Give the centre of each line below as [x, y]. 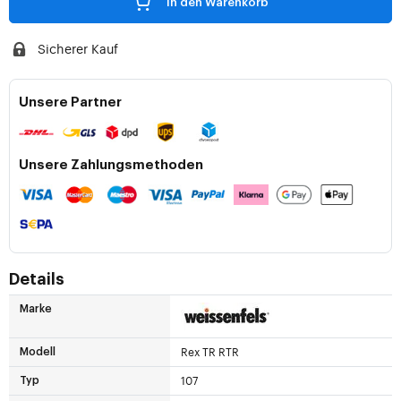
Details [37, 280]
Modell [38, 352]
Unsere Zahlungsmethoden [111, 166]
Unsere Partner [70, 103]
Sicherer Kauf [77, 49]
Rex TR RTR [209, 352]
